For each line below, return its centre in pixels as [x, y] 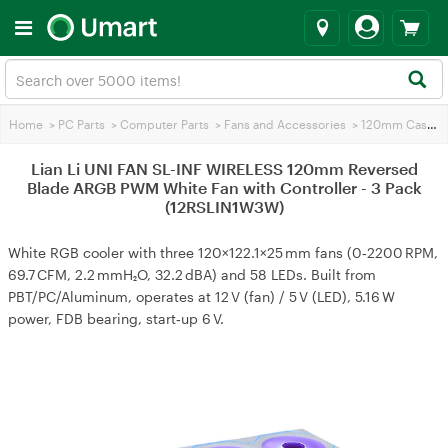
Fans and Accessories [285, 124]
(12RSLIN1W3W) [224, 206]
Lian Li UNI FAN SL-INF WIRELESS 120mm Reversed [224, 168]
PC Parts [81, 124]
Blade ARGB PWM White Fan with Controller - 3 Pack [224, 187]
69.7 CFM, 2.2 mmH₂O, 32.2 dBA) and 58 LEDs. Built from [192, 274]
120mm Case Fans [394, 124]
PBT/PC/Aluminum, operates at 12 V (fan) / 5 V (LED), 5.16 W [201, 296]
